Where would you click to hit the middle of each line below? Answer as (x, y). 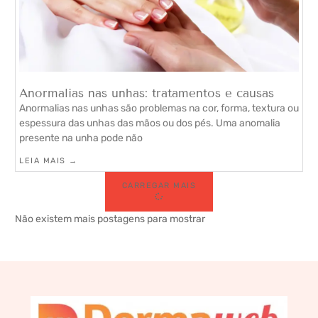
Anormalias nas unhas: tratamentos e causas (147, 93)
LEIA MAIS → (49, 160)
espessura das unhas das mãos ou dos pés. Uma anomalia (150, 123)
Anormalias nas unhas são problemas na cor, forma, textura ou (159, 108)
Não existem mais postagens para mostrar (110, 219)
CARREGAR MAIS (159, 185)
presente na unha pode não (81, 138)
